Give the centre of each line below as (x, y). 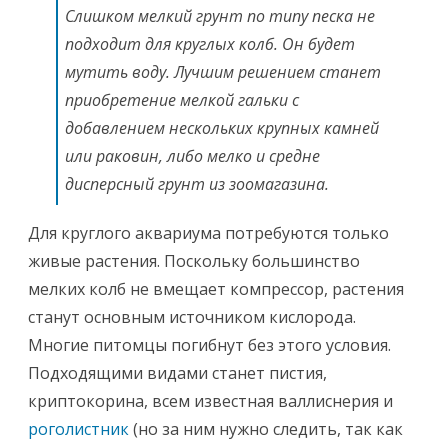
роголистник (78, 429)
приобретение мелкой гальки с (182, 100)
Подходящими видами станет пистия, (177, 373)
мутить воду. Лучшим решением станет (223, 72)
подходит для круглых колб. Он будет (210, 44)
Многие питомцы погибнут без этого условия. (209, 345)
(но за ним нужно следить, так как (266, 429)
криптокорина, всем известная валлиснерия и (210, 401)
